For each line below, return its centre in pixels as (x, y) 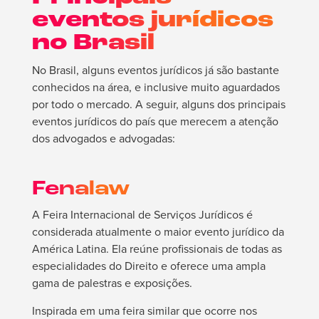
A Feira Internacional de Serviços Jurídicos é (142, 215)
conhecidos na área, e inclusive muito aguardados (156, 88)
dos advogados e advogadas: (103, 139)
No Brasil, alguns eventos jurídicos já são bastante (155, 70)
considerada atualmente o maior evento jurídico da (158, 232)
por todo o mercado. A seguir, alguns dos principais (158, 105)
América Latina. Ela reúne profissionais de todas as (157, 249)
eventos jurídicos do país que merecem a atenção (155, 122)
